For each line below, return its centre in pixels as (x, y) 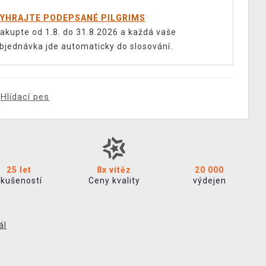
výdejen (209, 180)
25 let (19, 170)
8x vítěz (114, 170)
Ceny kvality (114, 180)
